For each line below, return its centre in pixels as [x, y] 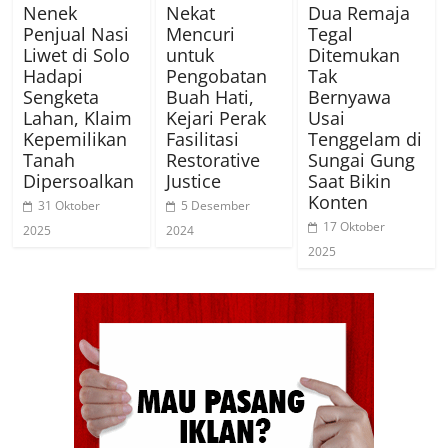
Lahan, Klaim [78, 117]
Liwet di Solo [77, 54]
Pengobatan [216, 75]
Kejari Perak [215, 117]
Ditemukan [353, 54]
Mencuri [200, 33]
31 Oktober [69, 205]
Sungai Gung [361, 159]
